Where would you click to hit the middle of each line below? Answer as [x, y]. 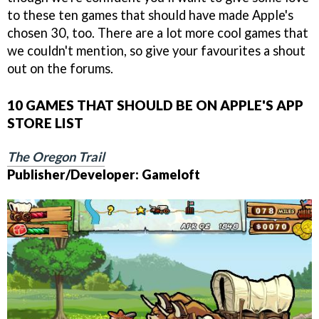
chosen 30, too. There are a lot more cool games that [158, 32]
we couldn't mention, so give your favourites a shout [156, 50]
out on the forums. [60, 68]
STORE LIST [45, 123]
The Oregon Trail [56, 157]
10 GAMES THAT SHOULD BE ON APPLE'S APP [155, 105]
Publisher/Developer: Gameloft [104, 175]
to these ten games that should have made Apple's [150, 15]
